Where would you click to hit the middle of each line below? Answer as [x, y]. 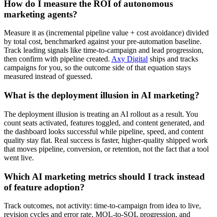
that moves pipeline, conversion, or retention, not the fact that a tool [106, 149]
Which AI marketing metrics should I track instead [104, 176]
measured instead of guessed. [48, 77]
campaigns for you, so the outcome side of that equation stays [97, 68]
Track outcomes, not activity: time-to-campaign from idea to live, [102, 206]
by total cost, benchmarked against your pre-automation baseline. [103, 42]
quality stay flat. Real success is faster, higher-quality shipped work [106, 140]
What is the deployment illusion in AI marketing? [102, 95]
